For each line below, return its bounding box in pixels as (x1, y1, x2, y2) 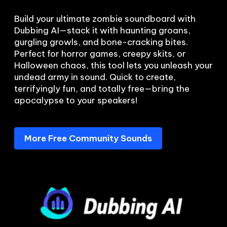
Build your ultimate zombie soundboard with (14, 13, 196, 24)
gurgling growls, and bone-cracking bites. (14, 36, 188, 48)
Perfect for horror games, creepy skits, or (14, 48, 186, 59)
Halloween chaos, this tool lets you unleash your (14, 59, 213, 71)
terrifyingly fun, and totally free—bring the (14, 83, 190, 94)
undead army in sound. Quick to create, (14, 71, 176, 83)
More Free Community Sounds (24, 132, 153, 144)
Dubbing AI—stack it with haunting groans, (14, 24, 191, 36)
